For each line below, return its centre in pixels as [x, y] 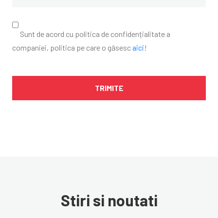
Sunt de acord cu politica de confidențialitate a [95, 34]
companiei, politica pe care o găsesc [72, 47]
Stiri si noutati [109, 200]
